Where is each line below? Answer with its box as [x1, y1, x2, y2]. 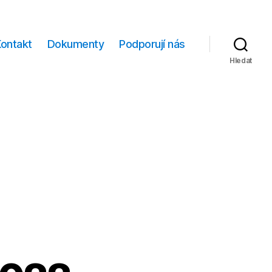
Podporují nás [119, 38, 185, 51]
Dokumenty [47, 38, 104, 51]
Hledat [229, 55, 253, 65]
